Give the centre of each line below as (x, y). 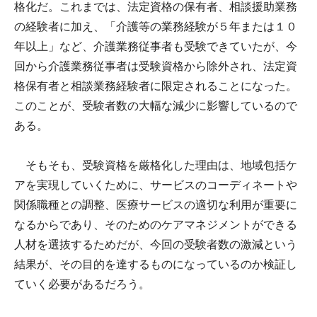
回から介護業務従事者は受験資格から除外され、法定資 (156, 66)
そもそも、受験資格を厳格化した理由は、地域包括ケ (156, 165)
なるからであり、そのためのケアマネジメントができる (156, 224)
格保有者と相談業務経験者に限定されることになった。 (156, 86)
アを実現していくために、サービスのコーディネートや (156, 185)
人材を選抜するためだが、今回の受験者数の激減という (156, 244)
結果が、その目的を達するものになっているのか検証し (156, 264)
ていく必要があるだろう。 (82, 284)
